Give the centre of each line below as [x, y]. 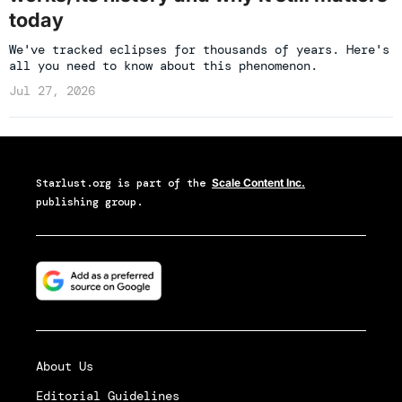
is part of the [162, 183]
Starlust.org [74, 183]
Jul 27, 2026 [52, 90]
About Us [65, 367]
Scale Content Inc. [258, 182]
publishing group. [89, 201]
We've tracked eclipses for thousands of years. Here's [199, 49]
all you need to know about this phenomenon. [163, 65]
